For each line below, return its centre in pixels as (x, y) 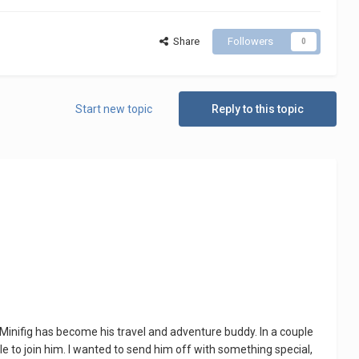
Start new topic (113, 109)
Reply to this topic (257, 109)
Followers (250, 42)
